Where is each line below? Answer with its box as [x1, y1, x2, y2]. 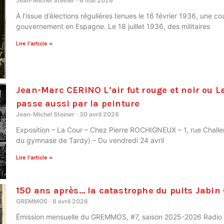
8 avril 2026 [51, 197, 88, 205]
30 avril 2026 [78, 110, 119, 118]
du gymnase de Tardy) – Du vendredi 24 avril [16, 135, 164, 144]
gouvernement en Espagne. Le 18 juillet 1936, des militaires [16, 21, 210, 30]
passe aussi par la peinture [16, 97, 140, 109]
